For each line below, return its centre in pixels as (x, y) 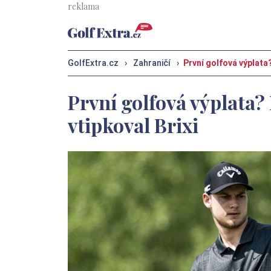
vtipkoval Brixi (133, 125)
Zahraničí (152, 63)
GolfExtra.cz (93, 63)
